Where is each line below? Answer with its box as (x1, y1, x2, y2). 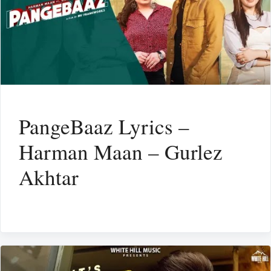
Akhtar (19, 162, 79, 191)
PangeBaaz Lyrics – (19, 111, 189, 140)
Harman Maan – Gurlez (19, 137, 223, 166)
